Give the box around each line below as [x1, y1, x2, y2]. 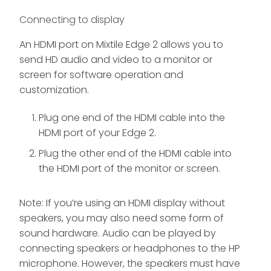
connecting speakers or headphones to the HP [19, 241, 240, 256]
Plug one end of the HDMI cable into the [39, 110, 225, 125]
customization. [19, 82, 89, 97]
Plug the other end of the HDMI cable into [39, 146, 232, 161]
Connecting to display [19, 12, 125, 27]
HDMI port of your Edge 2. [39, 125, 156, 140]
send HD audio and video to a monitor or [19, 52, 212, 67]
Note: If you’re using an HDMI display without [19, 196, 225, 211]
